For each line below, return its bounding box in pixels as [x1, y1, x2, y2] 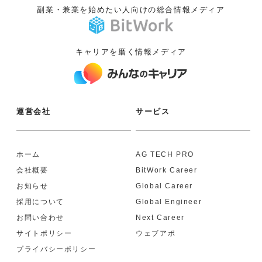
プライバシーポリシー [16, 245, 96, 254]
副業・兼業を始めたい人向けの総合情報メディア [37, 5, 225, 15]
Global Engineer [136, 198, 202, 206]
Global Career [136, 182, 193, 191]
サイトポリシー [16, 229, 73, 238]
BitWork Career [136, 166, 198, 175]
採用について [16, 198, 64, 206]
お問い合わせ [16, 213, 64, 222]
